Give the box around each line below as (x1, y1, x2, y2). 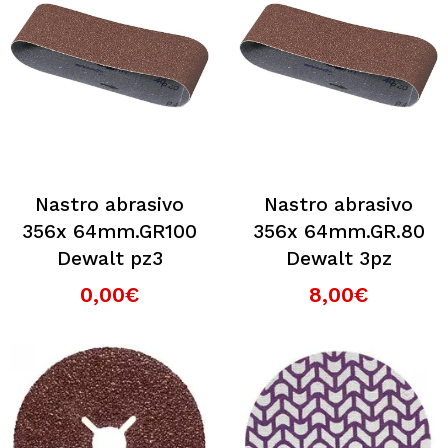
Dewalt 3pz (285, 246, 392, 270)
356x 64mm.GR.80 (252, 219, 425, 243)
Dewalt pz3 (56, 246, 163, 270)
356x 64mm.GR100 (22, 219, 197, 243)
